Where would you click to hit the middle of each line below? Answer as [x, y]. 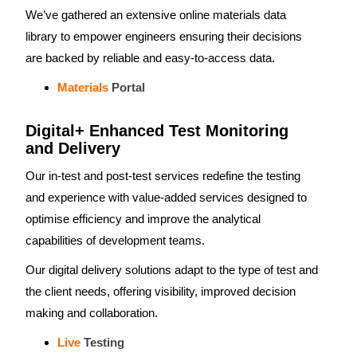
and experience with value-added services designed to [166, 197]
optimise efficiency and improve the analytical [143, 219]
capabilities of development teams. [115, 240]
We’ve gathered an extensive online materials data [156, 15]
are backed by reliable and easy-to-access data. [150, 58]
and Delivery [73, 148]
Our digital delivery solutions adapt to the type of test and [172, 270]
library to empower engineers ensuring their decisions [164, 36]
